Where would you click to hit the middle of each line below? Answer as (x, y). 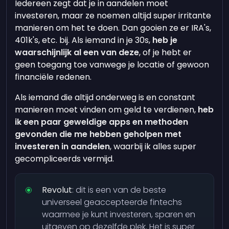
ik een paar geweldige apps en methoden (102, 122)
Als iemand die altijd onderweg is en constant (105, 97)
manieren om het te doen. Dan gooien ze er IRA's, (113, 28)
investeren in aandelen (63, 146)
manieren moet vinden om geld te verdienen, (107, 110)
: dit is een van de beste (119, 190)
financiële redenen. (53, 77)
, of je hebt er (166, 52)
